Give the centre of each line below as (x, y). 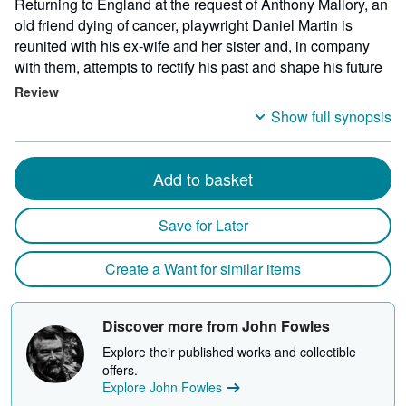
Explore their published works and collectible (229, 352)
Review (37, 92)
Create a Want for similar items (203, 269)
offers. (120, 370)
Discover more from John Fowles (216, 326)
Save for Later (203, 225)
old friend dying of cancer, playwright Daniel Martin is (184, 25)
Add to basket (203, 179)
